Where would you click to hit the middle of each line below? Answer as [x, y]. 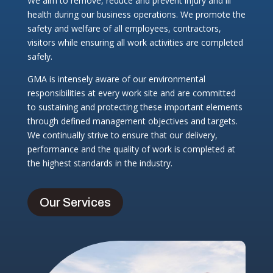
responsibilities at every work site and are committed [131, 93]
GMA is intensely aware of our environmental [116, 79]
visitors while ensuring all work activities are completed [135, 43]
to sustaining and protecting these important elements [135, 107]
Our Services [75, 203]
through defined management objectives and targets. [132, 121]
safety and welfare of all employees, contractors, [124, 29]
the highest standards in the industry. [100, 163]
